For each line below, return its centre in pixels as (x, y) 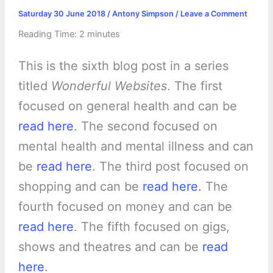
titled (34, 86)
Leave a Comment (214, 13)
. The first (194, 86)
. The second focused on (145, 126)
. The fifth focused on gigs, (151, 227)
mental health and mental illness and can (136, 147)
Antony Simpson (144, 13)
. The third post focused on (170, 167)
